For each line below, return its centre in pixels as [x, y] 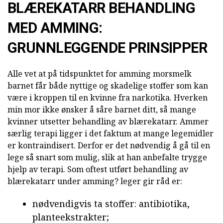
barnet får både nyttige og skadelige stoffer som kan [108, 85]
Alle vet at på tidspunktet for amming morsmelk [100, 73]
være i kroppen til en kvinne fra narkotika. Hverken [108, 97]
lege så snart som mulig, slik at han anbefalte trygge [107, 157]
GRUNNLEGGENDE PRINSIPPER [108, 48]
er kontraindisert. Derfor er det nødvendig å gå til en [109, 145]
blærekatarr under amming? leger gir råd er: [95, 181]
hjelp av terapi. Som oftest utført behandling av [98, 169]
